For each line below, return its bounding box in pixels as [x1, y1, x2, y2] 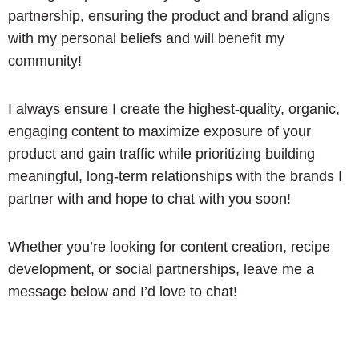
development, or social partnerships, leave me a [8, 261, 314, 277]
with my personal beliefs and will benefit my [8, 30, 284, 46]
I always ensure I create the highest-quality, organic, [8, 101, 340, 117]
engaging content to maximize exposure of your [8, 123, 311, 139]
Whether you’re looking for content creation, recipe [8, 239, 330, 255]
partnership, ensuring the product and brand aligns [8, 8, 330, 24]
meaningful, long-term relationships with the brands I [8, 168, 342, 184]
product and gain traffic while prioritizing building [8, 146, 315, 162]
